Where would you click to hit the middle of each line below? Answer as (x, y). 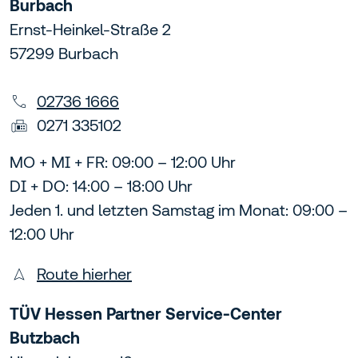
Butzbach (45, 338)
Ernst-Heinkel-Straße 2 (90, 30)
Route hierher (84, 274)
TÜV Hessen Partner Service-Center (146, 314)
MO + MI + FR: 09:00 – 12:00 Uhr (123, 162)
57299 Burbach (64, 54)
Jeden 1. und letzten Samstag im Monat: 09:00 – (179, 210)
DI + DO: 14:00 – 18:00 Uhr (101, 186)
